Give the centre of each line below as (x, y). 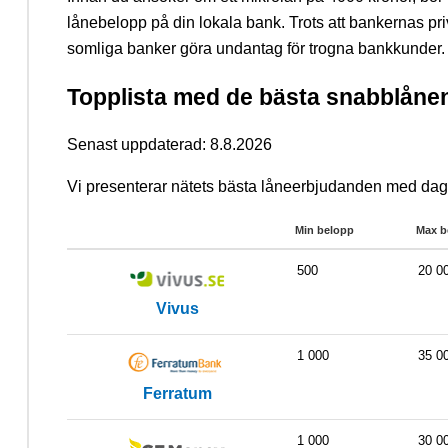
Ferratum (177, 394)
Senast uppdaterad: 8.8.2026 (169, 145)
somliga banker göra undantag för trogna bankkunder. (256, 48)
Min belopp (324, 230)
